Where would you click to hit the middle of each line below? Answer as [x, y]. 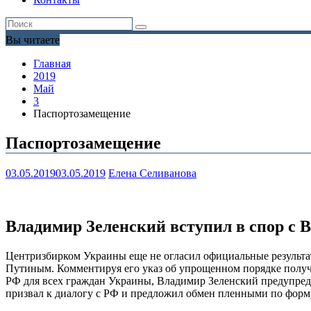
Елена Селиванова [152, 174]
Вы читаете [33, 40]
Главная [52, 64]
